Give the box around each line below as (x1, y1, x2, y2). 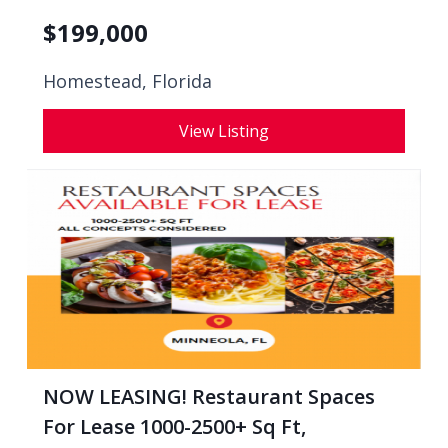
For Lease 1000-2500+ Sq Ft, (43, 413, 306, 440)
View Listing (179, 120, 269, 142)
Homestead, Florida (43, 69, 212, 93)
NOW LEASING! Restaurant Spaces (43, 383, 375, 410)
